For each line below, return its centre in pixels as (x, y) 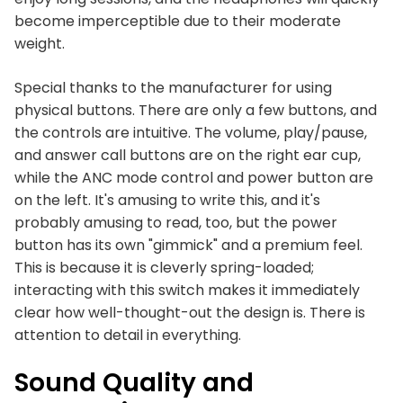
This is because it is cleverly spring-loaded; (164, 268)
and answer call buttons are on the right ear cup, (188, 155)
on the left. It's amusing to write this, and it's (167, 200)
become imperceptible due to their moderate (178, 21)
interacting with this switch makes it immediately (187, 290)
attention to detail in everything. (128, 335)
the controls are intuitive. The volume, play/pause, (191, 133)
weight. (40, 44)
